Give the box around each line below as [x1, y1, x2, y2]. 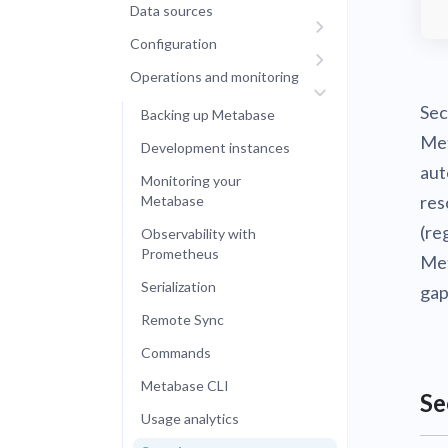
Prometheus [141, 245, 219, 262]
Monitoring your [141, 172, 241, 189]
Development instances [141, 139, 290, 156]
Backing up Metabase [141, 106, 275, 123]
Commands [141, 344, 211, 361]
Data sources [130, 2, 213, 19]
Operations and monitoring [130, 68, 299, 85]
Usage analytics [141, 410, 239, 427]
